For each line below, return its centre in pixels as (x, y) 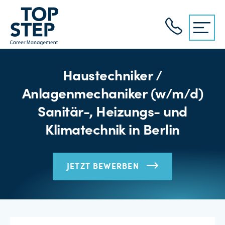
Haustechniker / (113, 77)
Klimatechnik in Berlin (113, 131)
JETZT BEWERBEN (103, 166)
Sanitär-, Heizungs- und (113, 113)
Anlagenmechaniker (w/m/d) (113, 95)
